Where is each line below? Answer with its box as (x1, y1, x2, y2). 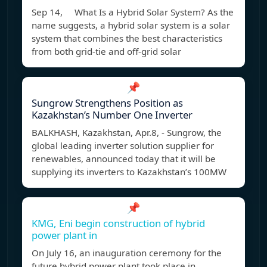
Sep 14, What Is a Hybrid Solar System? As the (32, 6, 234, 18)
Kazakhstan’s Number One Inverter (32, 108, 193, 122)
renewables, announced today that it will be (32, 153, 216, 165)
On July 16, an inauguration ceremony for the (32, 247, 222, 259)
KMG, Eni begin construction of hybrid (32, 216, 205, 231)
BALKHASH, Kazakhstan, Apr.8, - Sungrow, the (32, 126, 222, 139)
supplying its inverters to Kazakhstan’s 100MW (32, 166, 226, 178)
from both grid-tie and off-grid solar (32, 45, 181, 58)
